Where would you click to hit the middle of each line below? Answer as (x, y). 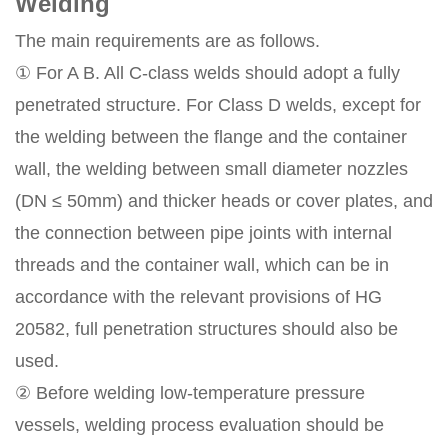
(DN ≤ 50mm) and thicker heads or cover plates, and (224, 201)
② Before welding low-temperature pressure (190, 393)
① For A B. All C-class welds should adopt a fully (207, 73)
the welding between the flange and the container (211, 137)
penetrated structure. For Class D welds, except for (218, 105)
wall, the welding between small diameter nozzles (211, 169)
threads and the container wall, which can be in (202, 265)
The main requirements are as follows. (167, 41)
